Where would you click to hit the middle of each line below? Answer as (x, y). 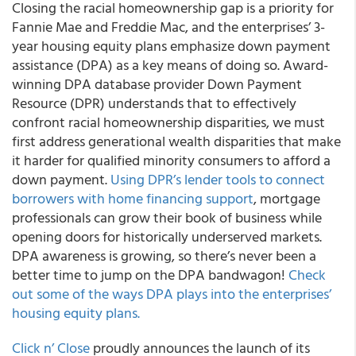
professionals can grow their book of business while (167, 217)
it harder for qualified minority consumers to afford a (171, 160)
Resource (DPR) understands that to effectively (154, 103)
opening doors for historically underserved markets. (167, 236)
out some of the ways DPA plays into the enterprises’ (172, 294)
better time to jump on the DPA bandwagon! (150, 275)
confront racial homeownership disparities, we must (168, 122)
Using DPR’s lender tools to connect (218, 179)
